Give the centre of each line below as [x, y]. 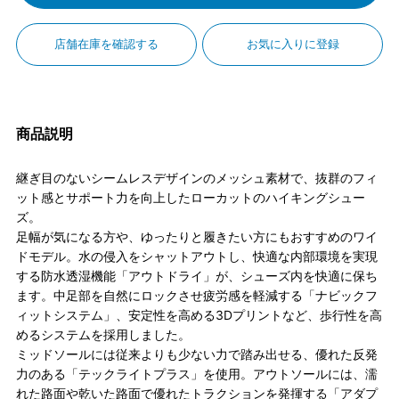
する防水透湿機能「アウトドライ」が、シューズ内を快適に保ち [196, 275]
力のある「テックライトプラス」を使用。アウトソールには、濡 [196, 373]
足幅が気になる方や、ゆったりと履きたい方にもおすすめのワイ [196, 236]
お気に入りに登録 [293, 44]
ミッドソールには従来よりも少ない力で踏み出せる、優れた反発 [196, 354]
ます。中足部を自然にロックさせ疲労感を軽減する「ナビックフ [196, 295]
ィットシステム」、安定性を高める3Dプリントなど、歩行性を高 [199, 314]
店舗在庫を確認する [106, 44]
